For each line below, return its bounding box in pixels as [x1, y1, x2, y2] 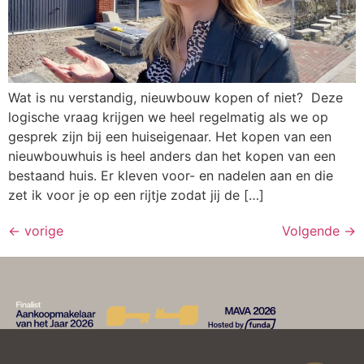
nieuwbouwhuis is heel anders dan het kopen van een [8, 148, 336, 164]
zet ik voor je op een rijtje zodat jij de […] [8, 187, 264, 203]
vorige [20, 223, 63, 239]
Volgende [282, 223, 344, 239]
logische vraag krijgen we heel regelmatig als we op [8, 109, 328, 125]
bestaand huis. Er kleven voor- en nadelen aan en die [8, 167, 333, 184]
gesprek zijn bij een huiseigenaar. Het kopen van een [8, 128, 331, 145]
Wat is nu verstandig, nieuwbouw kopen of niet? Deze [8, 89, 343, 106]
